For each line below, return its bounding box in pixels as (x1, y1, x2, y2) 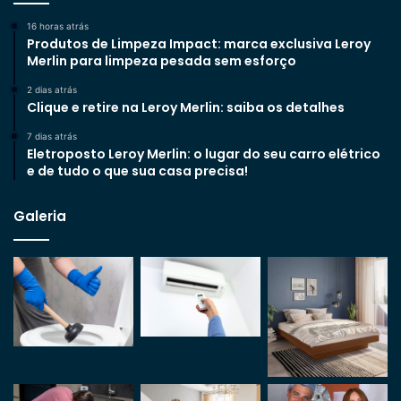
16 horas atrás (27, 20, 89, 31)
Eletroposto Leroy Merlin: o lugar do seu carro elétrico (27, 144, 380, 163)
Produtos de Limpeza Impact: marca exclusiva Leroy (27, 34, 371, 53)
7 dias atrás (27, 130, 77, 141)
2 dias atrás (27, 83, 77, 95)
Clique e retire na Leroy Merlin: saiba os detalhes (27, 98, 345, 116)
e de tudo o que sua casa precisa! (27, 161, 248, 180)
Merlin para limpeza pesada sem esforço (27, 51, 299, 70)
